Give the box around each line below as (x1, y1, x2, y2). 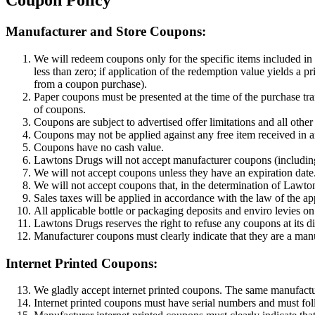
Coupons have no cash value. (34, 141, 164, 153)
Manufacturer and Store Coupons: (6, 24, 206, 39)
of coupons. (34, 103, 86, 115)
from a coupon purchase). (34, 77, 147, 90)
